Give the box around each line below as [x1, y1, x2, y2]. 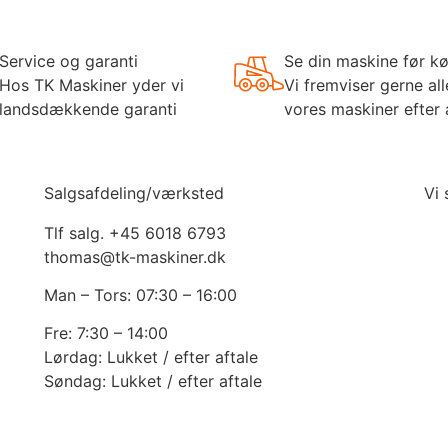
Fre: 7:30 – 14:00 [43, 323, 168, 344]
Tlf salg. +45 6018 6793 [43, 222, 226, 243]
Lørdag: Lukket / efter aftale [43, 347, 258, 368]
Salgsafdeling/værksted [43, 182, 224, 203]
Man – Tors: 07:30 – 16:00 [43, 285, 237, 306]
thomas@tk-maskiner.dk [43, 246, 226, 267]
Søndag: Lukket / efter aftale [43, 371, 262, 392]
